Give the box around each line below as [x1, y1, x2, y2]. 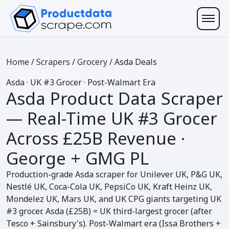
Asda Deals [114, 56, 157, 67]
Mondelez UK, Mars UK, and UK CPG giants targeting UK [6, 193, 221, 204]
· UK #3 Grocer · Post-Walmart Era [27, 77, 155, 88]
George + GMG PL [6, 147, 149, 170]
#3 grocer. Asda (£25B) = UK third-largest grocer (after [6, 205, 212, 217]
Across [6, 127, 63, 150]
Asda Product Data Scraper [6, 87, 223, 110]
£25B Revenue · [63, 127, 185, 150]
